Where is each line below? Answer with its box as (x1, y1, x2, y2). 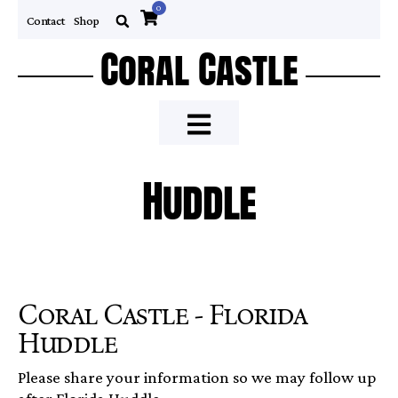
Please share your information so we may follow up (18, 367, 376, 386)
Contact (27, 13, 65, 28)
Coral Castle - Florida (18, 297, 306, 332)
